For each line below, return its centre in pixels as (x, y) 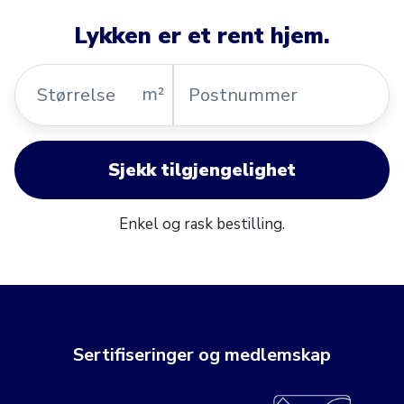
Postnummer (228, 76)
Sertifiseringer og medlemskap (202, 354)
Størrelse (54, 76)
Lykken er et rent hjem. (202, 36)
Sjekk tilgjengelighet (202, 170)
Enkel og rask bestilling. (202, 224)
